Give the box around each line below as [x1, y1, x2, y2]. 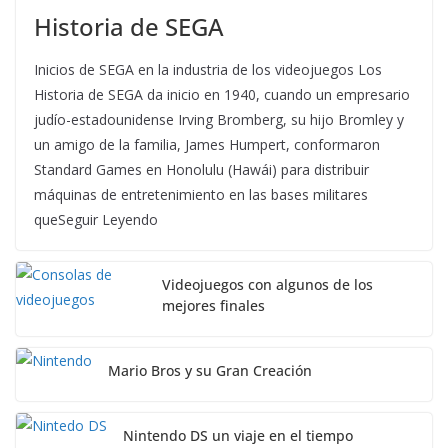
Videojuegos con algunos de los [162, 274, 373, 294]
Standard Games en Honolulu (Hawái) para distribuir [34, 159, 369, 179]
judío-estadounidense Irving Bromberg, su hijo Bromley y [34, 109, 404, 129]
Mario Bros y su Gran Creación [108, 360, 312, 380]
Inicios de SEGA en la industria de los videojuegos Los [34, 59, 382, 79]
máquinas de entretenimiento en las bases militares [34, 184, 368, 204]
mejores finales [162, 295, 265, 315]
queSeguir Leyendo [34, 209, 158, 229]
